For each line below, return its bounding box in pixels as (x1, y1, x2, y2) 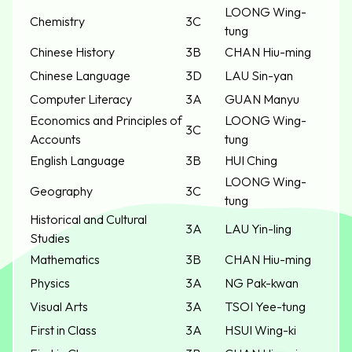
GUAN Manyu (225, 91, 299, 108)
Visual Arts (30, 299, 88, 315)
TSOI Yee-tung (225, 299, 306, 315)
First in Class (30, 322, 97, 339)
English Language (30, 152, 125, 169)
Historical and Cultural (30, 211, 147, 228)
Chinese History (30, 44, 115, 60)
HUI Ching (225, 152, 277, 169)
